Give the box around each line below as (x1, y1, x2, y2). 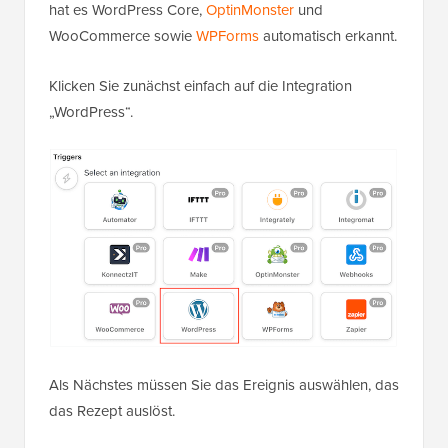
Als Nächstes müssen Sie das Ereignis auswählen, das (49, 374, 399, 397)
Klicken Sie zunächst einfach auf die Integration (49, 75, 352, 98)
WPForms (196, 25, 259, 48)
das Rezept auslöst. (49, 400, 175, 423)
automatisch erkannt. (259, 25, 397, 48)
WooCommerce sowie (49, 25, 196, 48)
